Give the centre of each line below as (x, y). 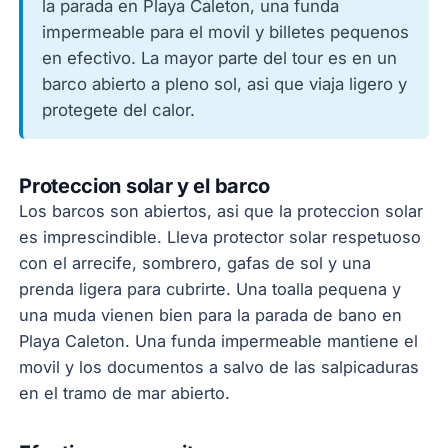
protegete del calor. (119, 109)
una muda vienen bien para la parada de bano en (211, 314)
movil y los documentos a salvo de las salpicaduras (219, 366)
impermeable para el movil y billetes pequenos (226, 31)
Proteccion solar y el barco (145, 185)
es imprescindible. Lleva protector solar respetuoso (220, 236)
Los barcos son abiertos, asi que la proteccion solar (221, 210)
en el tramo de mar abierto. (125, 392)
